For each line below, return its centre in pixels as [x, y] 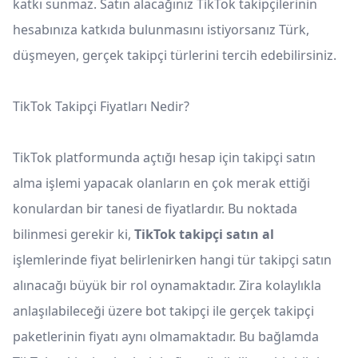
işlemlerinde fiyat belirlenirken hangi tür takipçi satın [172, 260]
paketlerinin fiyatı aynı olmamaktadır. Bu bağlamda [166, 337]
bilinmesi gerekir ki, [74, 235]
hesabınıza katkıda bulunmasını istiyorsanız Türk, [161, 30]
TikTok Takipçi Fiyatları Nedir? [101, 107]
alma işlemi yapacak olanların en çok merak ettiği [161, 183]
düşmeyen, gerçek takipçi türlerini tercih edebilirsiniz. [175, 56]
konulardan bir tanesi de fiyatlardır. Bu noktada [155, 209]
